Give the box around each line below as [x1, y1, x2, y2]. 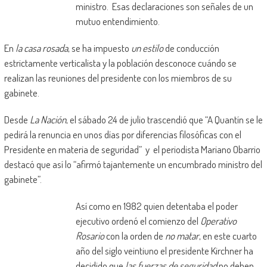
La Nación [29, 113, 66, 126]
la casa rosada [15, 42, 68, 55]
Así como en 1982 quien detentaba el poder [75, 200, 238, 213]
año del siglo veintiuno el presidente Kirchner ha [75, 244, 253, 257]
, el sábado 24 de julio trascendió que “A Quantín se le [66, 113, 263, 126]
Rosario [75, 229, 106, 243]
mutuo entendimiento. [75, 15, 160, 28]
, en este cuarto [198, 229, 257, 243]
